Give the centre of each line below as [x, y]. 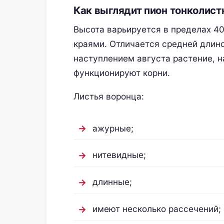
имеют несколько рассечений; [156, 209]
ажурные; [113, 128]
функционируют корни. [122, 72]
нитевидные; [119, 155]
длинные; [112, 182]
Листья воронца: [109, 96]
